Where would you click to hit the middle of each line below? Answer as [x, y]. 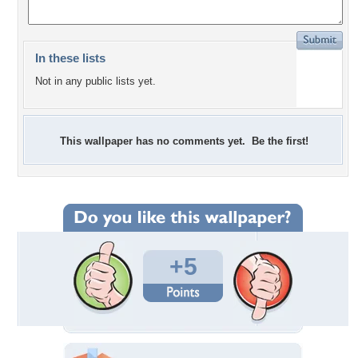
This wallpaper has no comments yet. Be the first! [184, 141]
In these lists [70, 58]
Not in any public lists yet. [95, 82]
